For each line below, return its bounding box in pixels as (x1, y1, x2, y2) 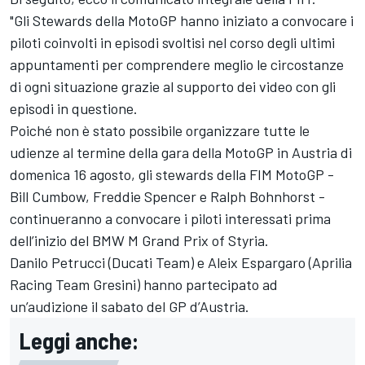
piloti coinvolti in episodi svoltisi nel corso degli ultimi (10, 33, 335, 51)
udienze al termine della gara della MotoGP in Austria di (10, 143, 352, 161)
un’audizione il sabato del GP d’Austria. (10, 297, 249, 315)
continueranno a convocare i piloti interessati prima (10, 209, 331, 227)
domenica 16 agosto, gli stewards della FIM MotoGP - (10, 165, 334, 183)
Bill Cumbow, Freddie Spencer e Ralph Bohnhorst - (10, 187, 325, 205)
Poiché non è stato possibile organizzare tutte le (10, 121, 310, 139)
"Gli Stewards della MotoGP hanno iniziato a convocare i (10, 11, 354, 29)
